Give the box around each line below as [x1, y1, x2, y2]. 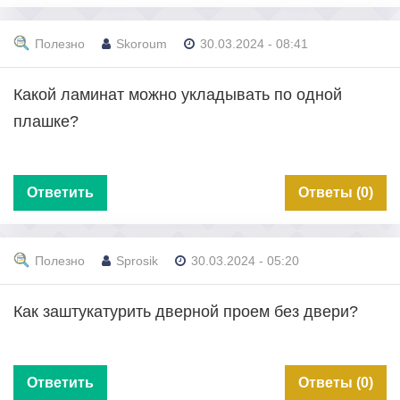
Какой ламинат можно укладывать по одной [13, 85, 342, 104]
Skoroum [116, 37, 167, 52]
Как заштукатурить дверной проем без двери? [13, 302, 358, 321]
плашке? [13, 112, 79, 130]
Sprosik [116, 254, 158, 269]
